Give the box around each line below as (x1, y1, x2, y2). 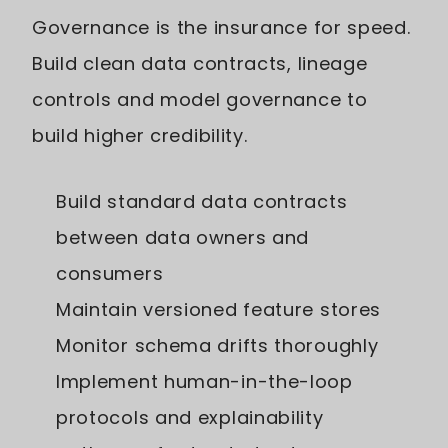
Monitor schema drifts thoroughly (56, 332, 379, 358)
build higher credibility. (32, 122, 248, 148)
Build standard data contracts (56, 188, 348, 214)
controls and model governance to (32, 86, 368, 112)
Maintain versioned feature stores (56, 296, 382, 322)
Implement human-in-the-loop (56, 368, 353, 394)
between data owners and (56, 224, 310, 250)
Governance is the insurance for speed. (32, 14, 411, 40)
